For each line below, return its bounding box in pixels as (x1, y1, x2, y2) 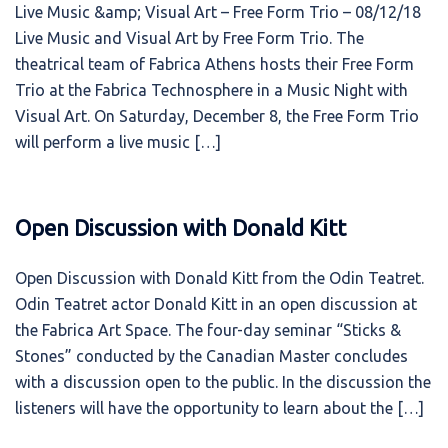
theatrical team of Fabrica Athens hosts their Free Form (15, 55, 414, 73)
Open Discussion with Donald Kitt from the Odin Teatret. (15, 269, 424, 287)
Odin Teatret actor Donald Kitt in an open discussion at (15, 295, 417, 313)
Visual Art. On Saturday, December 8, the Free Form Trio (15, 107, 419, 125)
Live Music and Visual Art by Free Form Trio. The (15, 29, 364, 47)
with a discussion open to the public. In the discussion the (15, 373, 431, 391)
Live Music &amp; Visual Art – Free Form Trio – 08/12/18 (15, 3, 421, 21)
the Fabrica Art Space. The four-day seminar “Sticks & (15, 321, 401, 339)
